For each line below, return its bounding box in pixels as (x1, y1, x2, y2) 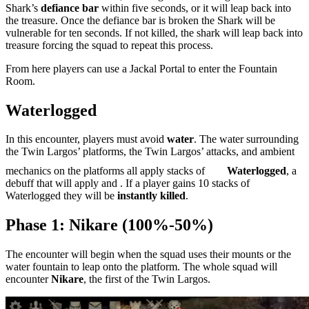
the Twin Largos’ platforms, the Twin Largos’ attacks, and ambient (6, 146, 295, 158)
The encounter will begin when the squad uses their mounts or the (6, 248, 291, 261)
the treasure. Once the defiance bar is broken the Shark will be (6, 14, 275, 26)
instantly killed (117, 190, 186, 202)
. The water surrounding (194, 133, 299, 146)
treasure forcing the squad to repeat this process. (6, 39, 213, 51)
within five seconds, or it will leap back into (99, 1, 291, 14)
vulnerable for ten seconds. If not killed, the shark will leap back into (6, 26, 303, 39)
